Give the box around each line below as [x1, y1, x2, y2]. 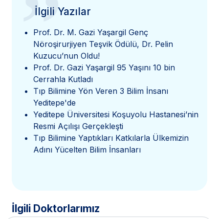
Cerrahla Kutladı [33, 74, 93, 85]
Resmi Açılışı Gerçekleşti [33, 121, 123, 131]
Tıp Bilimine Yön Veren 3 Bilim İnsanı [33, 86, 168, 96]
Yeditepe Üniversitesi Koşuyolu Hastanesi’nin [33, 109, 198, 120]
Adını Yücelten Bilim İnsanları [33, 145, 141, 155]
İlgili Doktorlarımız [12, 202, 100, 215]
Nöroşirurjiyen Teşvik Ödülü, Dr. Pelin [33, 39, 173, 49]
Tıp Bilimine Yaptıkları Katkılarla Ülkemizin [33, 133, 189, 143]
